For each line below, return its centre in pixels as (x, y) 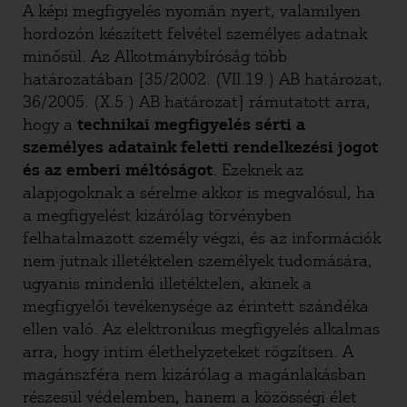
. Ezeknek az (258, 170)
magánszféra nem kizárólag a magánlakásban (194, 374)
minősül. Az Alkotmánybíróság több (155, 56)
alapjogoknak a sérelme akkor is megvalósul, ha (199, 193)
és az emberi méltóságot (118, 170)
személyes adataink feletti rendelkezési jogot (200, 147)
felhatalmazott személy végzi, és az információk (202, 238)
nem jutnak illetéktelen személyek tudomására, (198, 261)
